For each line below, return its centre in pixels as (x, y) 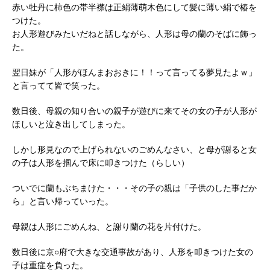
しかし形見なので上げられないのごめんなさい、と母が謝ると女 (134, 149)
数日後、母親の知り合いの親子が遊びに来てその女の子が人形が (134, 111)
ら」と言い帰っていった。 (63, 201)
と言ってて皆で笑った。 (58, 86)
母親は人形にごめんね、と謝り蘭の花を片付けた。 (109, 227)
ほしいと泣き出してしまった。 (71, 124)
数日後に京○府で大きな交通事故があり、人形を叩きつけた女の (133, 252)
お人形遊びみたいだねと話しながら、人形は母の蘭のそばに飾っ (134, 34)
